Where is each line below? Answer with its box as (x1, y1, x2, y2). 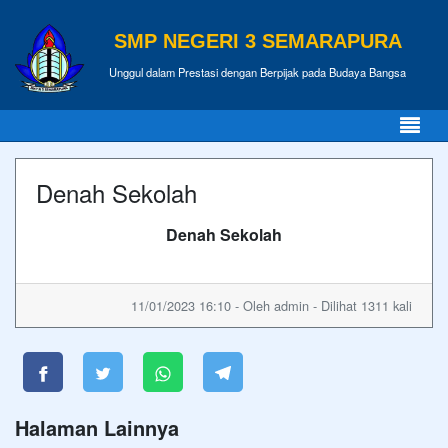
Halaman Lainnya (15, 413, 179, 442)
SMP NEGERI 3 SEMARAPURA (113, 29, 402, 52)
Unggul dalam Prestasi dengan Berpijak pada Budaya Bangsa (109, 63, 406, 80)
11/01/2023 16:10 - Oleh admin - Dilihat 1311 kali (131, 296, 412, 315)
